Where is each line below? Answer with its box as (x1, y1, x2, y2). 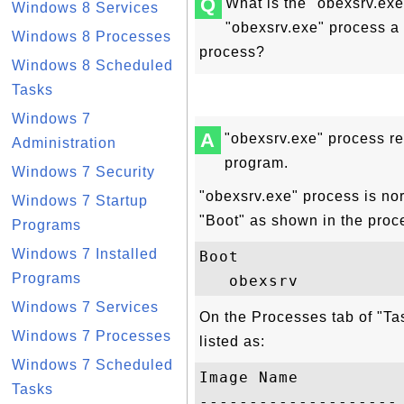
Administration (12, 135, 116, 151)
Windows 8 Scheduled (12, 58, 173, 73)
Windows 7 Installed (12, 246, 158, 262)
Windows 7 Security (12, 164, 155, 179)
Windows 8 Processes (12, 29, 171, 44)
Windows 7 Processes (12, 328, 171, 344)
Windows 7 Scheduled (12, 357, 173, 372)
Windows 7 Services (12, 299, 159, 315)
